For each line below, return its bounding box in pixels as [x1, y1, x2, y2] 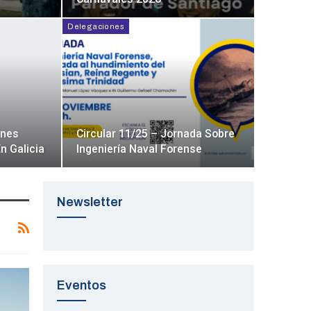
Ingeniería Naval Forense [76, 142, 203, 156]
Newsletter [57, 195, 123, 210]
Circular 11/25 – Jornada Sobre [76, 127, 235, 141]
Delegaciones [67, 22, 124, 31]
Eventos [57, 278, 106, 293]
